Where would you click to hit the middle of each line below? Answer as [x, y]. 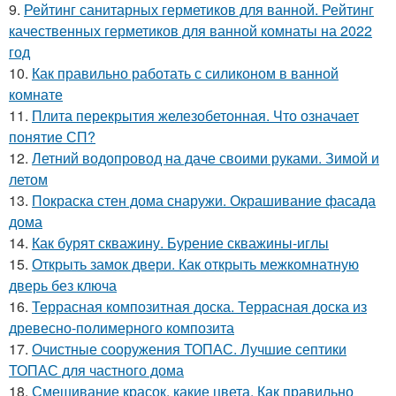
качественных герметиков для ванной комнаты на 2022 [190, 30]
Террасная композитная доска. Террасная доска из [199, 306]
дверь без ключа [63, 285]
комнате [36, 94]
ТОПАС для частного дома [96, 369]
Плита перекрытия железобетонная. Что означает [195, 115]
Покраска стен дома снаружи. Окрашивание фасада [204, 200]
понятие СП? [52, 136]
